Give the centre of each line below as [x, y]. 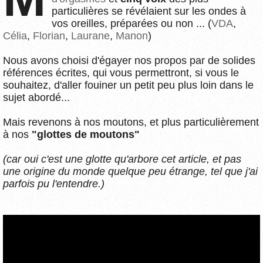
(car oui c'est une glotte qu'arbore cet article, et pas [122, 159]
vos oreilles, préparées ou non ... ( [131, 23]
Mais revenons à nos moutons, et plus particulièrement [131, 122]
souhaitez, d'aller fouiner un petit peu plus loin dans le [128, 85]
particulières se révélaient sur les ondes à [149, 11]
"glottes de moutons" [86, 134]
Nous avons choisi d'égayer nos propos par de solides [129, 60]
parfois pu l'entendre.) [54, 183]
